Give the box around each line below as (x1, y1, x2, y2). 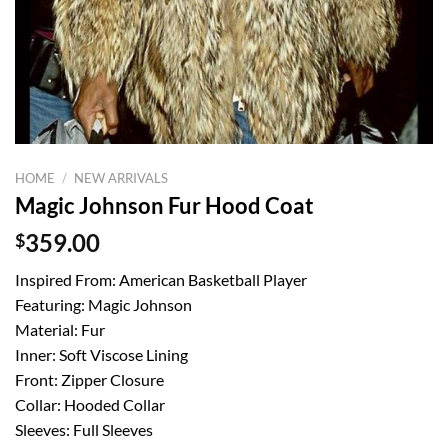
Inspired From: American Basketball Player (15, 270, 307, 290)
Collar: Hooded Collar (15, 395, 165, 415)
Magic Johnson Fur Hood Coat (15, 192, 314, 220)
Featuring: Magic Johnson (15, 295, 192, 315)
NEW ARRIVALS (74, 169, 169, 186)
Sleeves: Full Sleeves (15, 420, 153, 440)
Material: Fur (15, 320, 105, 340)
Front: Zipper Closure (15, 370, 164, 390)
